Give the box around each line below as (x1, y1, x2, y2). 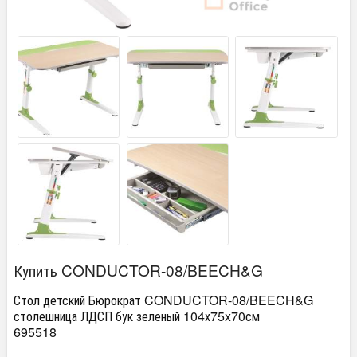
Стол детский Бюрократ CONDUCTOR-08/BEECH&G (14, 291, 313, 310)
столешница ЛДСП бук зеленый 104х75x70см (14, 307, 260, 326)
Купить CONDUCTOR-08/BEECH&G (14, 259, 263, 281)
